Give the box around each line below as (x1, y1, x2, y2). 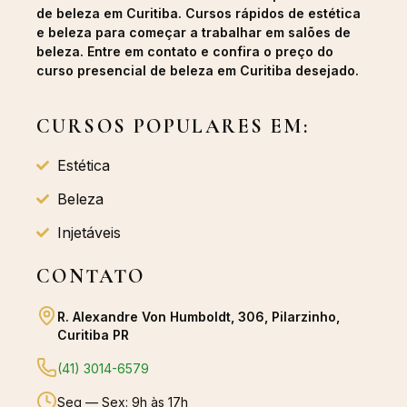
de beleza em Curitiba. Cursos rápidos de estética (36, 5, 361, 22)
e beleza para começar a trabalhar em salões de (36, 25, 351, 41)
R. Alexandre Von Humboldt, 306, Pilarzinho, (57, 308, 340, 324)
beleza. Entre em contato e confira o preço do (36, 44, 333, 60)
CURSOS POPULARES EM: (36, 114, 309, 138)
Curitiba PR (57, 326, 129, 342)
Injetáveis (56, 223, 121, 243)
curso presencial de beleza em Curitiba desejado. (36, 63, 359, 79)
